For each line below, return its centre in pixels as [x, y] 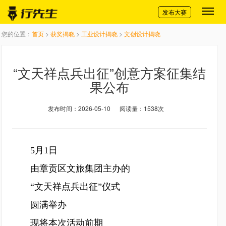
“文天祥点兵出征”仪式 [66, 187]
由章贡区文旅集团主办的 [71, 168]
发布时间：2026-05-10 [79, 108]
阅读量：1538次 [142, 108]
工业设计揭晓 [99, 34]
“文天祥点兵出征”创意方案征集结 [109, 72]
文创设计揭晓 [142, 34]
